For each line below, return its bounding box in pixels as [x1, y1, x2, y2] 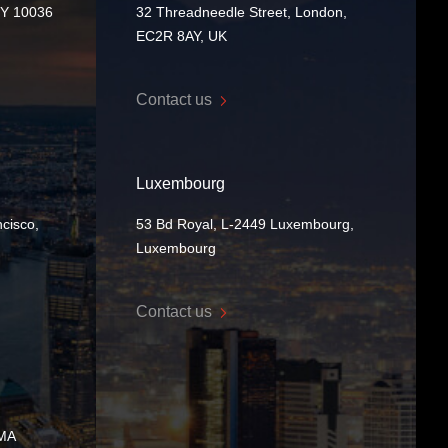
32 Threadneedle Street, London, [136, 4, 347, 20]
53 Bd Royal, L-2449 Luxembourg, [136, 216, 354, 232]
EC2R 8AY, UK [136, 28, 227, 44]
